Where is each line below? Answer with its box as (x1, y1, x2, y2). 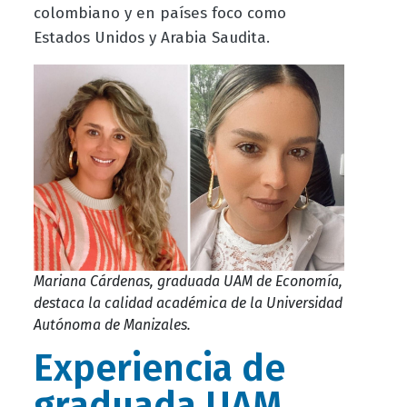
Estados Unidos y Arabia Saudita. (33, 28, 270, 48)
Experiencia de (33, 346, 285, 392)
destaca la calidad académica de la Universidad (33, 294, 342, 313)
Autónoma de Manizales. (33, 316, 191, 334)
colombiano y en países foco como (33, 4, 286, 24)
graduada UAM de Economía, (156, 273, 342, 291)
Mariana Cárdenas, (33, 273, 154, 291)
